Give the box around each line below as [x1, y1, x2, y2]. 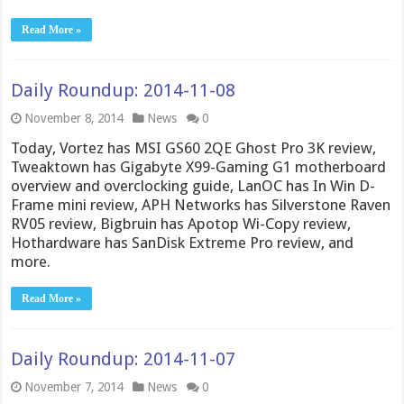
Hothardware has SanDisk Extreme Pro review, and [11, 233, 354, 252]
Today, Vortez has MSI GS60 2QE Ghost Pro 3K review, [11, 138, 377, 157]
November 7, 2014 [24, 379, 124, 394]
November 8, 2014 [24, 110, 124, 125]
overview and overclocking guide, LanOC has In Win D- [11, 176, 376, 195]
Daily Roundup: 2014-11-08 [11, 78, 236, 101]
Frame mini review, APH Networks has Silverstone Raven [11, 195, 391, 214]
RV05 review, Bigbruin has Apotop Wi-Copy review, [11, 214, 352, 233]
